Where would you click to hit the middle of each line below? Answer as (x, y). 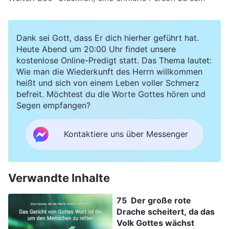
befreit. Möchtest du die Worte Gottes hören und (111, 94)
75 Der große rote (154, 200)
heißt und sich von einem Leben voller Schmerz (108, 83)
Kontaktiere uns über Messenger (126, 134)
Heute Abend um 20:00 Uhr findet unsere (96, 49)
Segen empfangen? (53, 105)
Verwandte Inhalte (59, 178)
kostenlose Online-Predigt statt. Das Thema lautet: (114, 60)
